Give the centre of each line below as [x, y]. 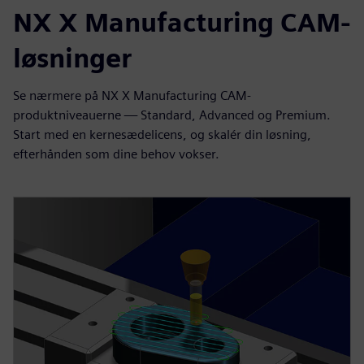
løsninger [72, 58]
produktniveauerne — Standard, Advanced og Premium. [172, 115]
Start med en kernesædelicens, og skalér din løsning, [162, 134]
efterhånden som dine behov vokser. [116, 154]
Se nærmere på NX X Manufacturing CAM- [132, 95]
